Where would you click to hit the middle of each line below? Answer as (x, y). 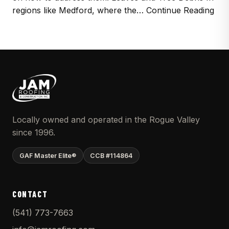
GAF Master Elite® (48, 155)
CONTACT (30, 194)
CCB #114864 (111, 155)
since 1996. (34, 133)
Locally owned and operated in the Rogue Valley (106, 120)
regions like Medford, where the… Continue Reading (113, 10)
